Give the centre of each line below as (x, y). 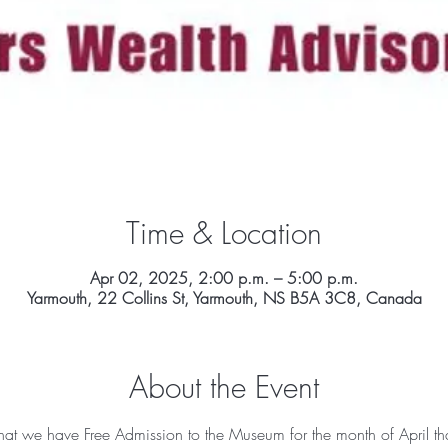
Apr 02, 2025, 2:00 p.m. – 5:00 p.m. (224, 278)
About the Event (224, 387)
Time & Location (224, 233)
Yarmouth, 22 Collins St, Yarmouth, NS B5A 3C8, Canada (224, 298)
